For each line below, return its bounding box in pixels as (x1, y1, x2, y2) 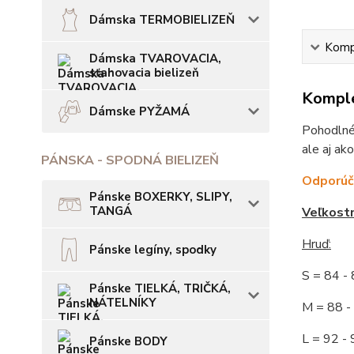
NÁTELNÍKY (89, 295, 156, 311)
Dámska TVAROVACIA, (89, 51, 221, 66)
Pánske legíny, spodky (89, 242, 217, 258)
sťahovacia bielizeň (89, 65, 199, 81)
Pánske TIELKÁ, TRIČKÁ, (89, 281, 231, 296)
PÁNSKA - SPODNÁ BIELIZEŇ (41, 152, 219, 169)
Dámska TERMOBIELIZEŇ (89, 12, 235, 28)
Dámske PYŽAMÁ (89, 104, 190, 119)
